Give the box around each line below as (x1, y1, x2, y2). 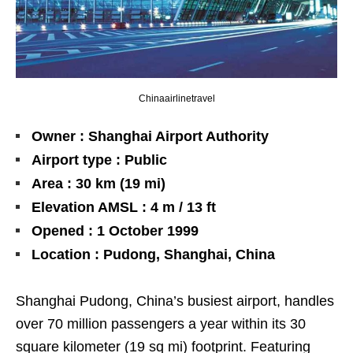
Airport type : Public (32, 151, 167, 168)
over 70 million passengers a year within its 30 (16, 315, 306, 332)
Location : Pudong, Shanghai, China (32, 246, 275, 262)
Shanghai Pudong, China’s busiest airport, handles (16, 292, 334, 309)
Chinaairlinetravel (138, 92, 215, 104)
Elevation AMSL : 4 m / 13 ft (32, 199, 216, 215)
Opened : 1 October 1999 (32, 222, 199, 239)
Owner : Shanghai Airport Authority (32, 128, 269, 144)
